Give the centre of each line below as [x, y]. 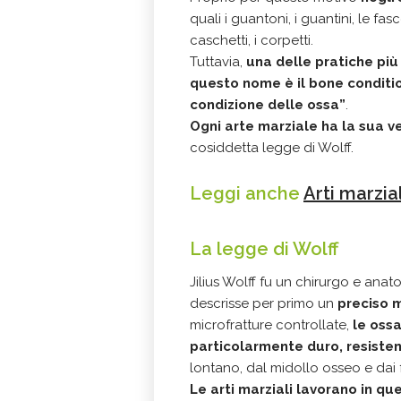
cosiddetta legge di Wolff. [272, 148]
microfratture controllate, [271, 325]
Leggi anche [247, 193]
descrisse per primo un [264, 303]
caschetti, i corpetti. [252, 40]
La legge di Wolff [264, 249]
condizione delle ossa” [268, 105]
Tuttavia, [218, 62]
